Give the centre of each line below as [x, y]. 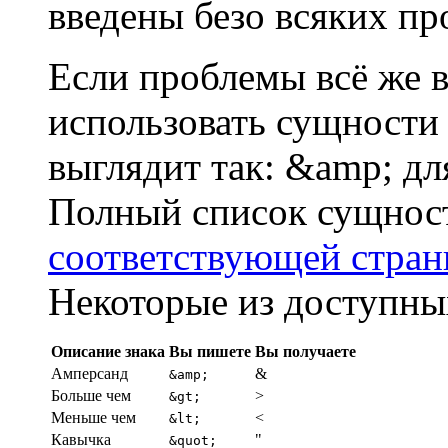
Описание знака [108, 352]
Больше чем [91, 396]
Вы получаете [305, 352]
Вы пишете [210, 352]
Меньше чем [93, 418]
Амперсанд [89, 374]
